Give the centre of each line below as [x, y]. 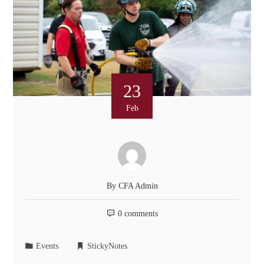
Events [47, 245]
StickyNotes [108, 245]
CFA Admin [138, 185]
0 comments [138, 213]
